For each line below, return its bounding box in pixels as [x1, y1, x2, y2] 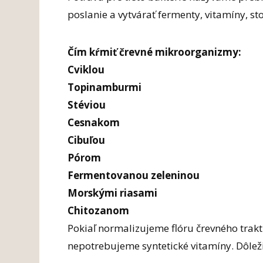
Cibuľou [68, 133, 106, 147]
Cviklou [68, 62, 105, 76]
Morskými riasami [68, 186, 158, 200]
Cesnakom [68, 115, 120, 129]
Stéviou [68, 97, 106, 112]
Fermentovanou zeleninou [68, 168, 200, 182]
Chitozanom [68, 203, 130, 217]
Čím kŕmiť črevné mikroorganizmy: [68, 45, 242, 59]
